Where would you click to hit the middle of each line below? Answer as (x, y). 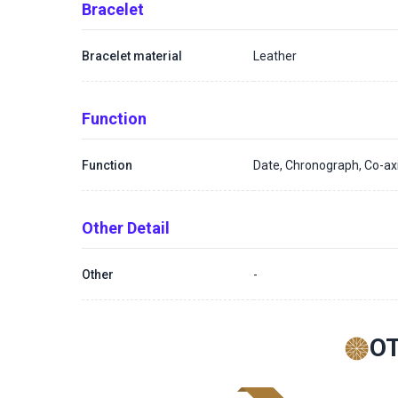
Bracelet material (132, 56)
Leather (275, 56)
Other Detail (126, 228)
